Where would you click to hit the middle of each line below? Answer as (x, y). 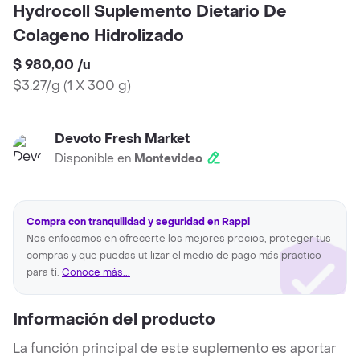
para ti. (44, 273)
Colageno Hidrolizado (98, 37)
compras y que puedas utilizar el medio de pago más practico (174, 256)
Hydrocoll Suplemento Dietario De (150, 12)
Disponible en (94, 159)
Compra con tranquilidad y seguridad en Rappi (138, 222)
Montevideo (168, 159)
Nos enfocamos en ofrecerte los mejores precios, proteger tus (179, 239)
